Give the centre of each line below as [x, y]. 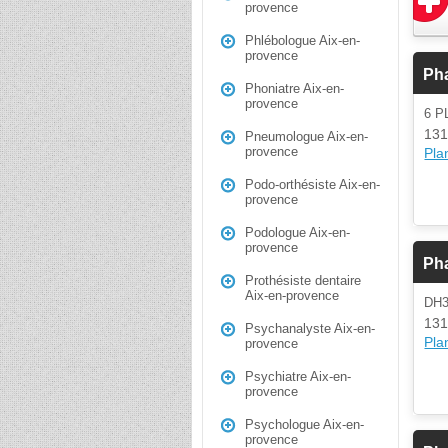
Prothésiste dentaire [303, 280]
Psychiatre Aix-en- [298, 376]
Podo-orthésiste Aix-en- [312, 184]
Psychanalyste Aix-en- [310, 328]
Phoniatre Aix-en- [294, 88]
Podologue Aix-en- [297, 232]
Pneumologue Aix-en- [306, 136]
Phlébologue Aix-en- [302, 40]
